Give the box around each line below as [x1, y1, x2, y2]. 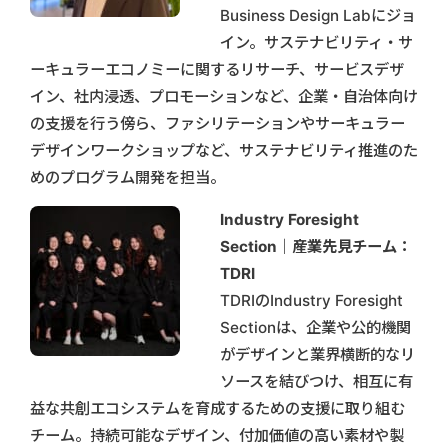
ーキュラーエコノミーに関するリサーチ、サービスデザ [30, 59, 404, 79]
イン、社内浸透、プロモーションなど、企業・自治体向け [30, 86, 418, 106]
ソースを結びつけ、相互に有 [220, 371, 413, 391]
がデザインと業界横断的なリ [220, 344, 415, 364]
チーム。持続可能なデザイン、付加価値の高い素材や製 [30, 425, 404, 445]
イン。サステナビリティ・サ [220, 32, 413, 52]
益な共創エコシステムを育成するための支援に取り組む [30, 398, 405, 418]
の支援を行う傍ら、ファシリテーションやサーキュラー [30, 113, 405, 133]
